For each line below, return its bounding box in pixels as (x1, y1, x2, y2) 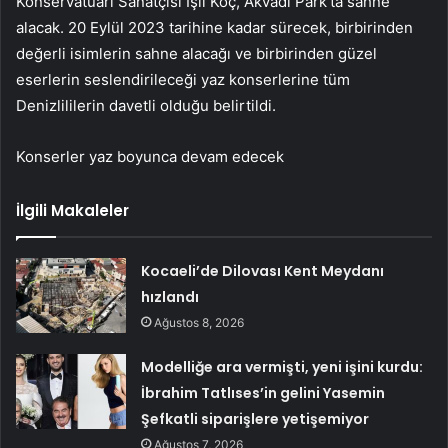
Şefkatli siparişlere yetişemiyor (141, 408, 370, 429)
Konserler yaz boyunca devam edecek (16, 146, 284, 166)
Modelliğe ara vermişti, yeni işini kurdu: (141, 356, 424, 377)
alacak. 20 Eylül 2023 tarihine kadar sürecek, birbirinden (16, 17, 413, 37)
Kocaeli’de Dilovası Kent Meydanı (141, 260, 385, 281)
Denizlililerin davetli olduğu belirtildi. (16, 95, 276, 115)
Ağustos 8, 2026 (154, 314, 245, 330)
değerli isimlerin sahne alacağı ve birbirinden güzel (16, 43, 377, 63)
